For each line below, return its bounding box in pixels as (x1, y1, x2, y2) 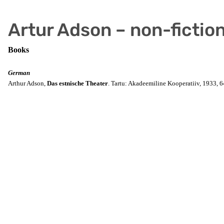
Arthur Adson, (8, 79, 47, 87)
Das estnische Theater (47, 79, 108, 87)
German (8, 69, 30, 76)
